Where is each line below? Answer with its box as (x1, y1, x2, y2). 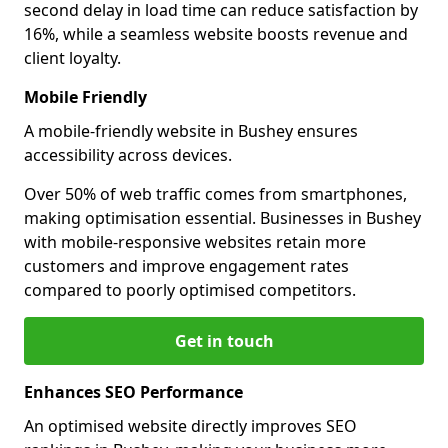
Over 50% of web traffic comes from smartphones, (24, 183, 407, 205)
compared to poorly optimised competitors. (24, 279, 356, 301)
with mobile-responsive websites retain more (24, 231, 366, 253)
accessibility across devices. (24, 144, 232, 166)
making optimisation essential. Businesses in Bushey (24, 207, 421, 229)
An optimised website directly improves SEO (24, 415, 357, 437)
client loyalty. (24, 47, 121, 69)
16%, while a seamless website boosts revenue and (24, 23, 408, 45)
